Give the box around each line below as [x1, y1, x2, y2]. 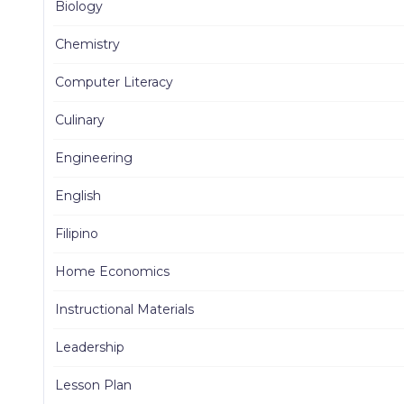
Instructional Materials [55, 301, 194, 318]
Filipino [55, 225, 98, 243]
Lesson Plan [55, 377, 132, 394]
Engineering [55, 150, 133, 167]
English [55, 188, 101, 205]
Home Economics [55, 263, 170, 280]
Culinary [55, 112, 105, 129]
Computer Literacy [55, 74, 173, 91]
